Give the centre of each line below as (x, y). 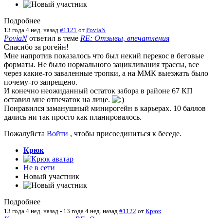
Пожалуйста (25, 133)
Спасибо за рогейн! (36, 47)
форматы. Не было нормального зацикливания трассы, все (101, 64)
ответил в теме (54, 38)
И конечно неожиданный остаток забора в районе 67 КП (98, 91)
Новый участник (51, 176)
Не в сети (39, 167)
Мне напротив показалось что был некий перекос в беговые (104, 55)
